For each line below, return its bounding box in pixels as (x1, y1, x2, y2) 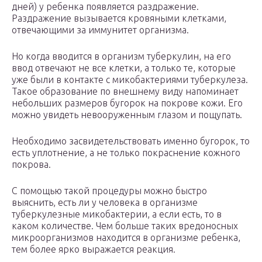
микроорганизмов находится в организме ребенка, (12, 232, 240, 243)
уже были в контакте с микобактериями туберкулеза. (12, 74, 248, 85)
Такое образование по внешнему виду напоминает (12, 86, 239, 97)
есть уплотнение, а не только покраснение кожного (12, 147, 240, 158)
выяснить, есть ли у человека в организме (12, 197, 198, 208)
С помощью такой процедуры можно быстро (12, 185, 207, 196)
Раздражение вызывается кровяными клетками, (12, 13, 226, 24)
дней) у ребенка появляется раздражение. (12, 1, 199, 12)
